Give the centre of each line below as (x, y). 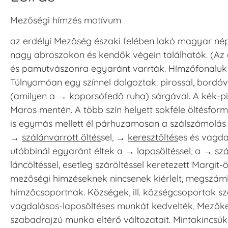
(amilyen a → (40, 96)
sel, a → (197, 151)
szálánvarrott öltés (61, 137)
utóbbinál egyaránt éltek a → (74, 151)
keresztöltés (153, 137)
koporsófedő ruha (107, 96)
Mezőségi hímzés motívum (66, 20)
